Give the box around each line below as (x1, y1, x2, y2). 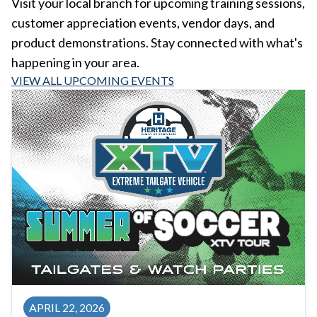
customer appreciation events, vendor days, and (11, 14, 275, 30)
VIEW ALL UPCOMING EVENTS (11, 73, 174, 87)
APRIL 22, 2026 (29, 301, 105, 315)
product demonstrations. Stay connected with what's (11, 34, 303, 50)
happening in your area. (11, 54, 139, 70)
